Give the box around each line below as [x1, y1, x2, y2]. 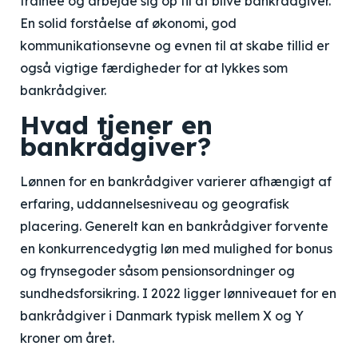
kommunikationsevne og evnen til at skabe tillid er [20, 38, 329, 54]
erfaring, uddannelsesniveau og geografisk [20, 196, 289, 212]
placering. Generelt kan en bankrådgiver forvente [20, 218, 328, 234]
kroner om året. [20, 330, 114, 346]
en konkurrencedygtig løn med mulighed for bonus [20, 241, 332, 257]
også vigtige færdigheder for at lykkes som [20, 60, 288, 76]
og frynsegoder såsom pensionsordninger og [20, 263, 295, 279]
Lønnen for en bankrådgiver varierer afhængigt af [20, 173, 332, 189]
